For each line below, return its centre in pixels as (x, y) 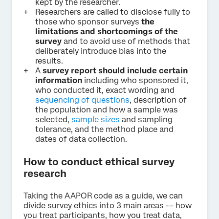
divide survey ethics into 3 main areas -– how (108, 205)
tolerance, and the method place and (104, 129)
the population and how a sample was (107, 109)
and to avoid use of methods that (126, 41)
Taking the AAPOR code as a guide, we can (103, 196)
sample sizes (96, 119)
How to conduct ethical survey (99, 162)
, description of (158, 100)
